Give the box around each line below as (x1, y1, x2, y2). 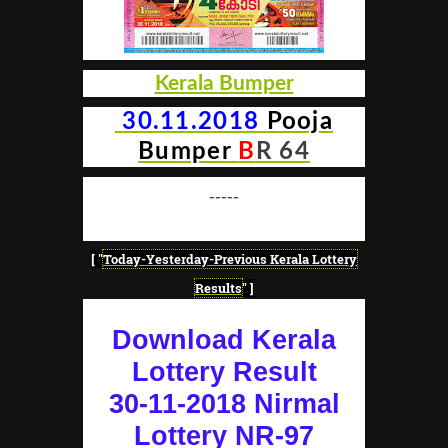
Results (194, 279, 242, 298)
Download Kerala (112, 325, 336, 356)
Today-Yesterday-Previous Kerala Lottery (103, 250, 357, 269)
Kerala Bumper (154, 73, 294, 95)
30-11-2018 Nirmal (108, 389, 340, 420)
